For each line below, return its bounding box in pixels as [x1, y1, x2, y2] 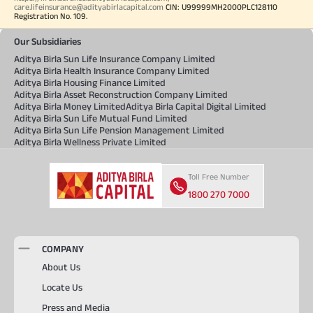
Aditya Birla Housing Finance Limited [14, 76, 166, 88]
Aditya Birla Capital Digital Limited [126, 100, 266, 112]
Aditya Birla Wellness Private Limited [14, 136, 166, 147]
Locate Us [42, 281, 82, 293]
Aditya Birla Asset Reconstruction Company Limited [14, 88, 228, 100]
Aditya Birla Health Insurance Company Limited [14, 64, 210, 76]
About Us [42, 261, 80, 272]
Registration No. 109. [14, 10, 87, 20]
